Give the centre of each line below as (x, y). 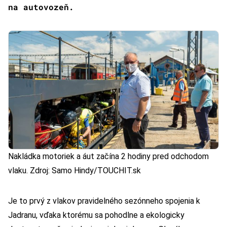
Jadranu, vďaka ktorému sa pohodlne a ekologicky (96, 215)
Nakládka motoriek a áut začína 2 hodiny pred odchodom (108, 157)
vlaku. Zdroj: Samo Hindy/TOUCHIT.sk (74, 171)
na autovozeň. (41, 7)
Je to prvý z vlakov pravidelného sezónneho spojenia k (104, 201)
